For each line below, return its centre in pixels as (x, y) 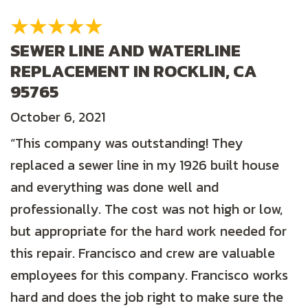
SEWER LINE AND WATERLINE (125, 51)
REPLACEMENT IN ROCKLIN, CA (134, 71)
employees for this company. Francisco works (149, 275)
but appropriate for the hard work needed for (148, 231)
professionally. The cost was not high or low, (146, 209)
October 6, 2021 (58, 117)
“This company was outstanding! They (126, 143)
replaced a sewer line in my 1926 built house (145, 165)
